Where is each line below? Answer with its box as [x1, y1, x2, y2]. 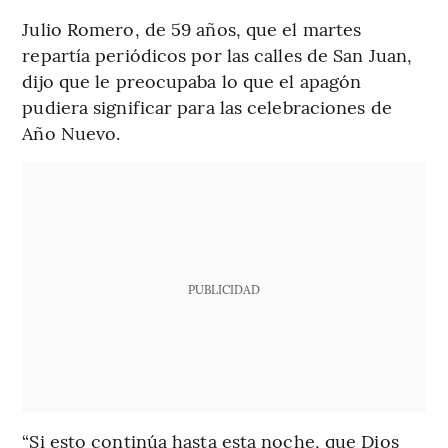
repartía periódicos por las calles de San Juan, [22, 42, 413, 68]
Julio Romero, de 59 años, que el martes [22, 16, 362, 42]
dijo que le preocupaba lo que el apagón [22, 68, 362, 94]
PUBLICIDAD [187, 281, 260, 298]
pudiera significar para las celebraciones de [22, 94, 392, 120]
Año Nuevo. [22, 120, 121, 146]
